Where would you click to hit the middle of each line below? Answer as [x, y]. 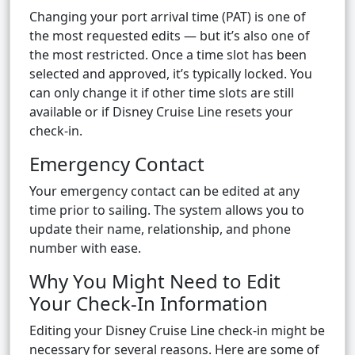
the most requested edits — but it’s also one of [170, 36]
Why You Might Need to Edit [155, 281]
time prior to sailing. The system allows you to [167, 210]
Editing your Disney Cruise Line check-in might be [177, 331]
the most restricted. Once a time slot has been [168, 55]
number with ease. [85, 248]
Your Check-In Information [149, 303]
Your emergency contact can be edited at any [164, 191]
